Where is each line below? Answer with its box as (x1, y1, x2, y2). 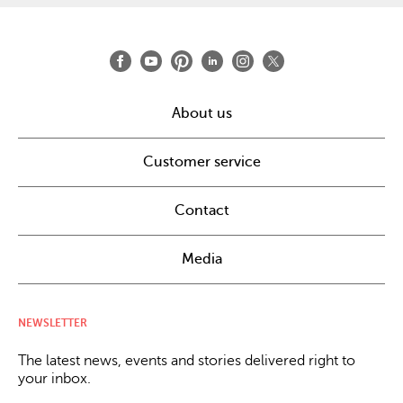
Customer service (142, 153, 261, 170)
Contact (174, 201, 229, 219)
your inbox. (18, 370, 91, 387)
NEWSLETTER (18, 316, 87, 329)
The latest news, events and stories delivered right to (18, 352, 355, 369)
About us (171, 104, 232, 121)
